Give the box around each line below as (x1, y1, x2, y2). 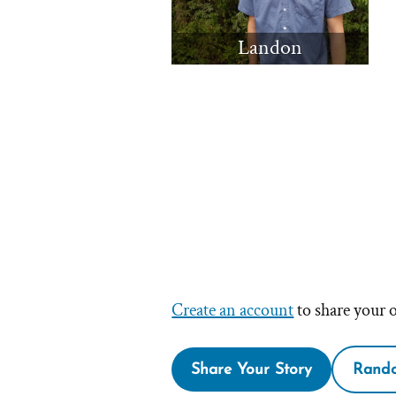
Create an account (171, 298, 294, 322)
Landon (238, 34, 303, 61)
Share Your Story (191, 362, 313, 377)
